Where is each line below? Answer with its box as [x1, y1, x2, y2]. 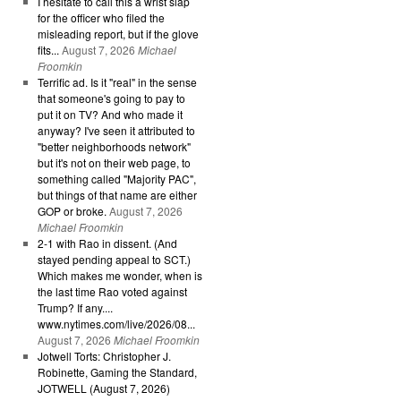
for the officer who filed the [37, 10, 165, 25]
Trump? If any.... [37, 300, 113, 315]
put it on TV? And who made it [37, 107, 183, 122]
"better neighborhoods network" [37, 139, 191, 154]
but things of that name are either [37, 187, 197, 202]
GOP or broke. [37, 203, 107, 218]
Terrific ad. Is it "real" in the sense [37, 74, 197, 90]
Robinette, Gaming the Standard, [37, 364, 197, 380]
